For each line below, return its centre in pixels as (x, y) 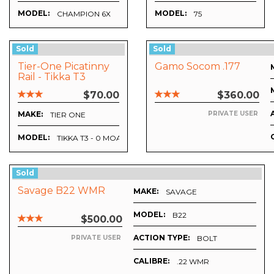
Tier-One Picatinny (64, 67)
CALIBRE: (151, 261)
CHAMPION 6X (84, 14)
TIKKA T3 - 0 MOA (89, 138)
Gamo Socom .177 (198, 67)
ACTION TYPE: (161, 238)
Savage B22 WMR (61, 191)
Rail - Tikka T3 (52, 77)
